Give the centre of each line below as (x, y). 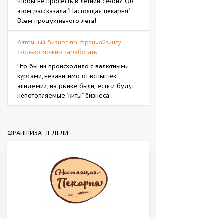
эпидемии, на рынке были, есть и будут (76, 86)
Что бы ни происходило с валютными (73, 66)
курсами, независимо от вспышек (67, 76)
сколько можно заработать (57, 52)
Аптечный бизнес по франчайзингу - (71, 42)
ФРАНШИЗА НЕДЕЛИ (38, 133)
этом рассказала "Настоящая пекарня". (74, 11)
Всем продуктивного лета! (57, 21)
